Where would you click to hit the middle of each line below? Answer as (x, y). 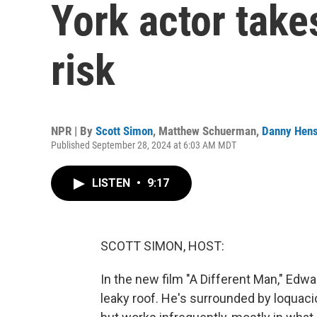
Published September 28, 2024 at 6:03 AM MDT (144, 145)
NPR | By (73, 131)
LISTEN (113, 183)
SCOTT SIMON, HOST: (162, 246)
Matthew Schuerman (207, 131)
